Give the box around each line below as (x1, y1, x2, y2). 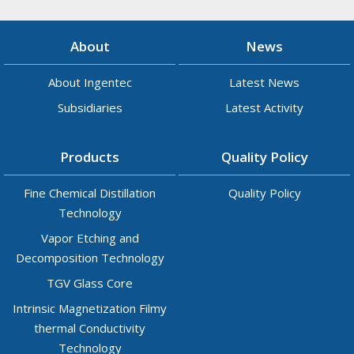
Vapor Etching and (40, 229, 139, 246)
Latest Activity (225, 99, 303, 115)
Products (60, 147, 119, 166)
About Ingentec (47, 73, 132, 90)
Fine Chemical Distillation (24, 184, 156, 201)
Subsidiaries (57, 99, 122, 115)
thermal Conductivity (34, 319, 145, 336)
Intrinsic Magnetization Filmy (13, 299, 167, 316)
